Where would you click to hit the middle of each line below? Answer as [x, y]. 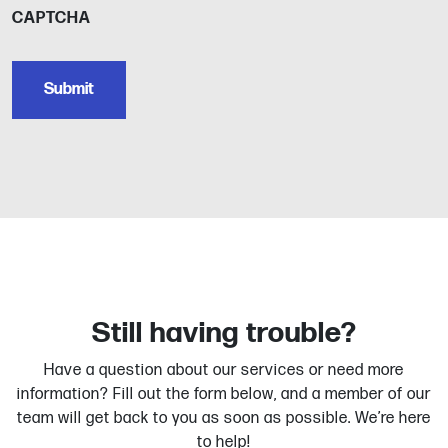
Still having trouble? [224, 333]
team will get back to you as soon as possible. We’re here [224, 418]
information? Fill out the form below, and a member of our [224, 394]
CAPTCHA [51, 19]
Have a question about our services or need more [224, 370]
